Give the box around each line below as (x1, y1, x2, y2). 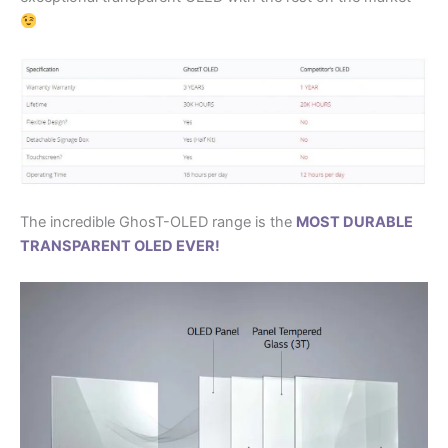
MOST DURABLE (296, 213, 413, 232)
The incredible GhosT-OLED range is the (20, 213, 296, 232)
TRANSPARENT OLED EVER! (20, 237, 220, 256)
